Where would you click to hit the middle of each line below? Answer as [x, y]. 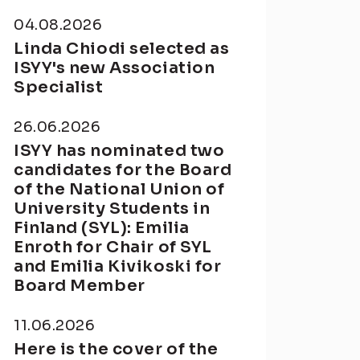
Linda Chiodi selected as [122, 49]
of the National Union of [119, 189]
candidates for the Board [123, 170]
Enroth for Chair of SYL [113, 247]
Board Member [80, 286]
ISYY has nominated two [119, 151]
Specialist [59, 87]
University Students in [112, 209]
